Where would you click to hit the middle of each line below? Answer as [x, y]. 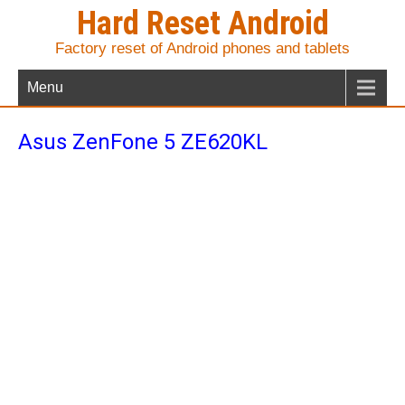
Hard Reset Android [202, 24]
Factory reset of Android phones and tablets [202, 48]
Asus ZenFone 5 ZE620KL [143, 142]
